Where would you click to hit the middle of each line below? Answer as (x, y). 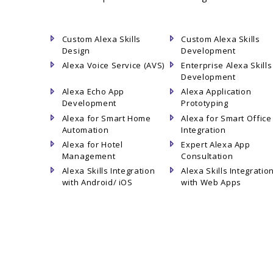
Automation (85, 129)
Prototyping (205, 103)
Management (89, 156)
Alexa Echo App (93, 92)
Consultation (207, 156)
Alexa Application (216, 92)
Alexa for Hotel (92, 144)
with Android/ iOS (97, 182)
